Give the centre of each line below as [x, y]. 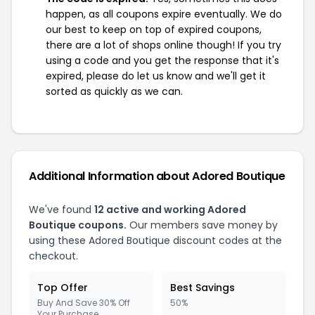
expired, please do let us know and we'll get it [156, 76]
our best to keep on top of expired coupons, [154, 30]
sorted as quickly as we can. [114, 91]
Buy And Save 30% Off [84, 303]
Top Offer [63, 288]
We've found [62, 210]
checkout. [53, 256]
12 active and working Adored [170, 210]
